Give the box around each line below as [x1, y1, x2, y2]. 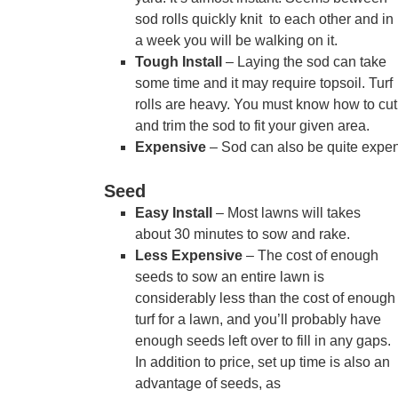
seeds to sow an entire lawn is [135, 269, 324, 284]
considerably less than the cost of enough [135, 291, 395, 306]
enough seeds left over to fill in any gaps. [135, 333, 391, 348]
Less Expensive [135, 248, 243, 263]
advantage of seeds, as [135, 376, 281, 391]
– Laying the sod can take [222, 54, 386, 69]
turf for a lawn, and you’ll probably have [135, 312, 381, 327]
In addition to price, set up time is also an [135, 354, 390, 370]
